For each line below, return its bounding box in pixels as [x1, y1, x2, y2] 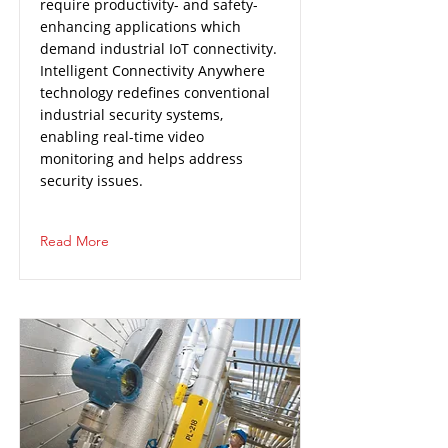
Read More [40, 232, 109, 250]
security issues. [40, 171, 143, 190]
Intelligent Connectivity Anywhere [40, 61, 265, 80]
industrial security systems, [40, 105, 223, 124]
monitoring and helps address [40, 149, 243, 168]
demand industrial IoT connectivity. [40, 39, 277, 58]
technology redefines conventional [40, 83, 270, 102]
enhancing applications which [40, 17, 241, 36]
